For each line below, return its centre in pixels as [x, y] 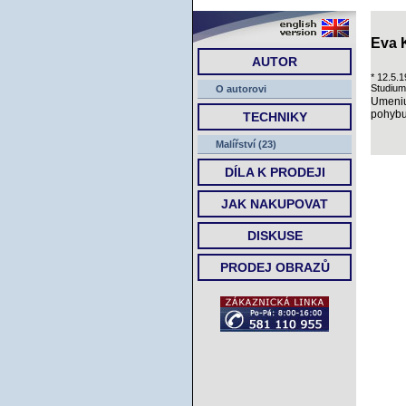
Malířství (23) [246, 144]
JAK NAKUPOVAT [275, 204]
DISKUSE [275, 236]
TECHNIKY [275, 117]
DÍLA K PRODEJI [275, 172]
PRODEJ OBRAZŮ [275, 267]
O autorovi [241, 89]
